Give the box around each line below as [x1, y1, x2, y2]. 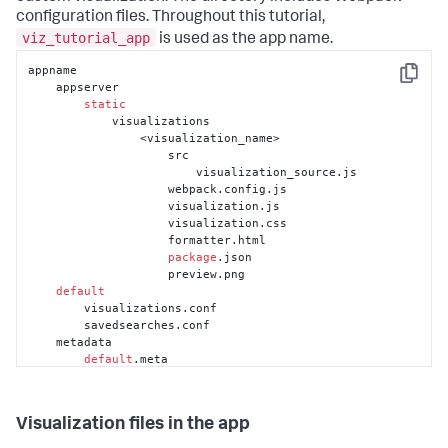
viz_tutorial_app [22, 29, 150, 46]
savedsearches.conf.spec [84, 385, 246, 400]
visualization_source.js [28, 164, 197, 179]
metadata [28, 334, 57, 349]
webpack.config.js [28, 181, 169, 196]
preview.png [28, 266, 169, 281]
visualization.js [28, 198, 169, 213]
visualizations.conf [28, 300, 85, 315]
